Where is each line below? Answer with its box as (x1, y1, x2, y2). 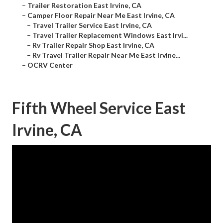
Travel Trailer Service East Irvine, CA (32, 21, 152, 30)
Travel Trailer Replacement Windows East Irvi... (32, 31, 188, 40)
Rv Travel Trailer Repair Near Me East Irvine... (32, 51, 180, 60)
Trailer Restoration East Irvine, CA (27, 1, 141, 10)
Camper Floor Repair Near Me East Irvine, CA (27, 11, 175, 20)
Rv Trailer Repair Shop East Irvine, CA (32, 41, 154, 50)
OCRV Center (27, 61, 73, 70)
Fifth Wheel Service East (12, 98, 186, 118)
